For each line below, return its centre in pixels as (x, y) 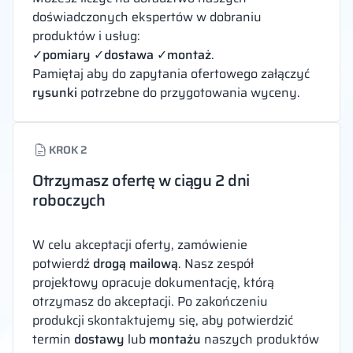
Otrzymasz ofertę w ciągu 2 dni (141, 180)
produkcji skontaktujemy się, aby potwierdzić (163, 320)
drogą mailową (136, 263)
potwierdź (63, 263)
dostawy (99, 339)
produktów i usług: (86, 35)
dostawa (129, 54)
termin (53, 339)
